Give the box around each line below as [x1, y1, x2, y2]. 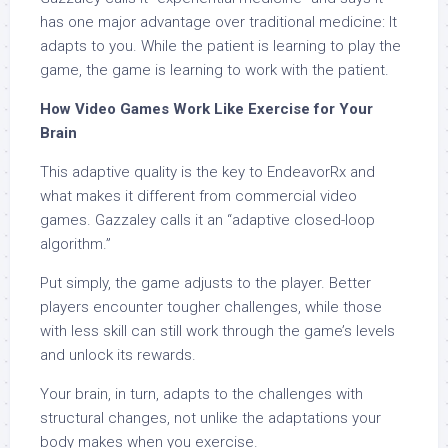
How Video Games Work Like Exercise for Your [40, 100, 373, 119]
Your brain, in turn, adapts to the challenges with [40, 385, 363, 404]
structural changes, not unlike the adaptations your [40, 409, 381, 428]
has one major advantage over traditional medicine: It [40, 13, 397, 32]
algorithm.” [40, 235, 111, 254]
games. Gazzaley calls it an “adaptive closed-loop [40, 211, 375, 230]
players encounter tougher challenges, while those [40, 298, 382, 317]
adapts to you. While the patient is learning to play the [40, 37, 401, 56]
